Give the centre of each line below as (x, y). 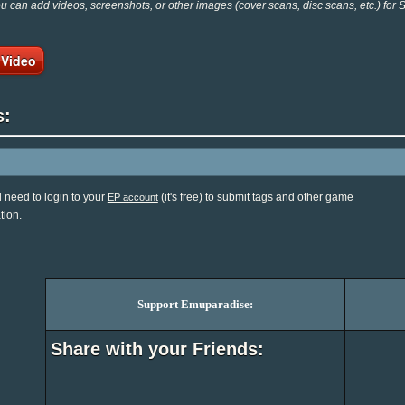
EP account (132, 198)
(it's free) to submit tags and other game (255, 198)
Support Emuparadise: (196, 305)
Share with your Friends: (158, 349)
